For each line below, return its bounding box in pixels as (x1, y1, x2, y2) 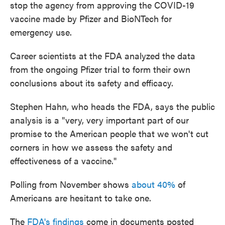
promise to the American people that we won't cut (10, 127, 208, 140)
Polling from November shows (10, 178, 132, 191)
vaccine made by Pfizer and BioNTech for (10, 12, 172, 25)
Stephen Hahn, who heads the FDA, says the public (10, 100, 215, 113)
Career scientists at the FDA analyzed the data (10, 49, 195, 62)
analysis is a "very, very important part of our (10, 114, 189, 127)
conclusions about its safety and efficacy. (10, 76, 173, 89)
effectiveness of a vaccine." (10, 154, 117, 167)
